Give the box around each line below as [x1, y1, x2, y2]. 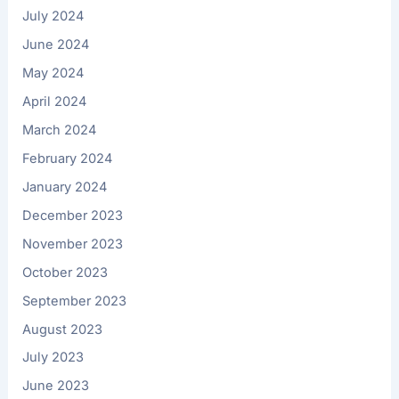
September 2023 [22, 292, 127, 309]
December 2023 [22, 207, 124, 224]
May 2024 [22, 65, 85, 82]
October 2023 [22, 264, 109, 281]
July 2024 [22, 8, 85, 25]
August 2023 [22, 321, 103, 338]
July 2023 [22, 349, 85, 366]
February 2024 [22, 150, 113, 167]
